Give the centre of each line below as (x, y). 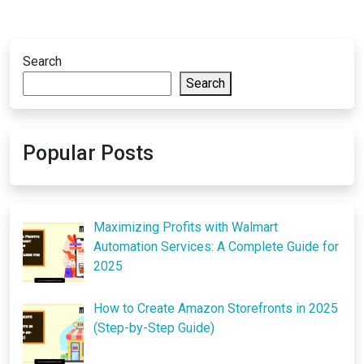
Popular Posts (88, 154)
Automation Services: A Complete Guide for (216, 247)
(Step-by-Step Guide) (154, 327)
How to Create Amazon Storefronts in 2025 (216, 308)
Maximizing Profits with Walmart (186, 227)
